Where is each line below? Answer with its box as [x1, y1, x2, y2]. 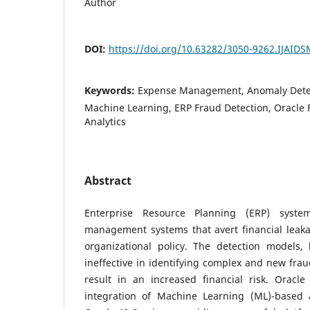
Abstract [84, 172, 131, 188]
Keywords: [84, 83, 138, 97]
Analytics [84, 114, 126, 128]
